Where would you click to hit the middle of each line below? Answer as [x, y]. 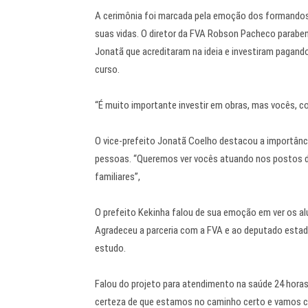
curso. [107, 70]
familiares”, [118, 177]
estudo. [110, 249]
